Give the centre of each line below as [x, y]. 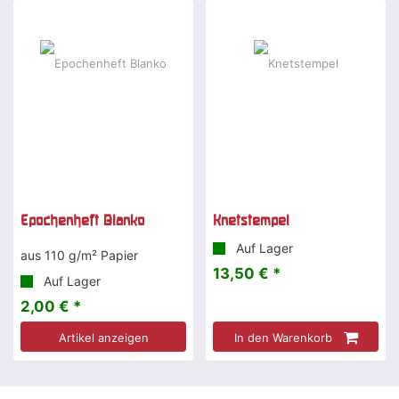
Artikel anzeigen [104, 338]
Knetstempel [251, 220]
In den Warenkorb [283, 338]
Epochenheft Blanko [82, 220]
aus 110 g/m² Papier [79, 256]
